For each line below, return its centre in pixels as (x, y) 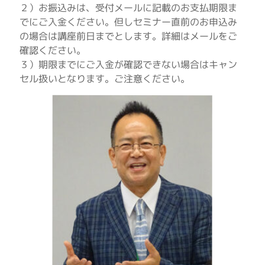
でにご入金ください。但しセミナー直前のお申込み (129, 22)
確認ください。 (53, 50)
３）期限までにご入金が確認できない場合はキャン (129, 64)
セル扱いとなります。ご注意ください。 (105, 79)
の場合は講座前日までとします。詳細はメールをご (129, 36)
